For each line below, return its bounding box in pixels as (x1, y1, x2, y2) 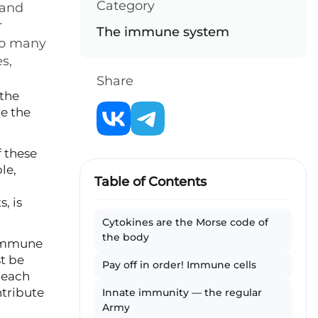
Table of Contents (94, 174, 207, 190)
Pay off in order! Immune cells (102, 258, 256, 271)
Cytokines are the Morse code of (102, 216, 268, 229)
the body (102, 231, 149, 243)
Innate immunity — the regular (102, 286, 262, 299)
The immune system (97, 24, 229, 40)
